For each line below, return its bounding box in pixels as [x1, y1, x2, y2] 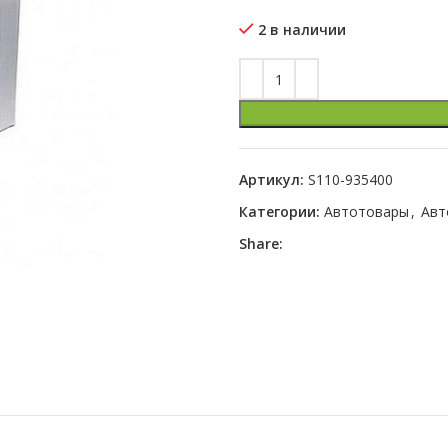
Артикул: [239, 170, 308, 189]
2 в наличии [258, 20, 346, 39]
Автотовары [324, 202, 409, 221]
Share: [239, 234, 283, 253]
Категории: [239, 202, 320, 221]
